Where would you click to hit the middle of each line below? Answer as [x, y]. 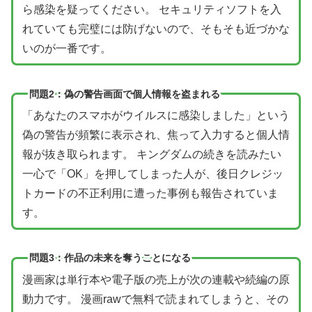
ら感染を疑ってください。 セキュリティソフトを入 [151, 10]
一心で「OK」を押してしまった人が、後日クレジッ [153, 174]
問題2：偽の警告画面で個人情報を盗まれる [124, 94]
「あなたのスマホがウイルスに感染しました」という [156, 116]
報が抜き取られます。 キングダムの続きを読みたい [151, 155]
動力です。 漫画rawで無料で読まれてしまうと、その [155, 299]
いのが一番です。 [67, 49]
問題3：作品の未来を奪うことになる [110, 258]
